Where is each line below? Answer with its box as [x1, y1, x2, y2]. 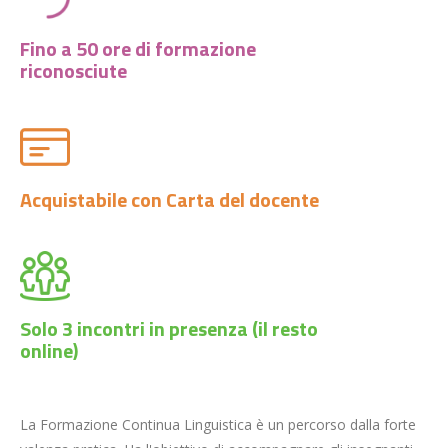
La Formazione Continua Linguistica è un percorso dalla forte [20, 415, 416, 434]
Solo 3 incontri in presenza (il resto [20, 313, 318, 344]
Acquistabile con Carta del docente [20, 184, 319, 215]
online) [20, 335, 78, 366]
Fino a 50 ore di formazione [20, 33, 256, 64]
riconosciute [20, 55, 127, 86]
